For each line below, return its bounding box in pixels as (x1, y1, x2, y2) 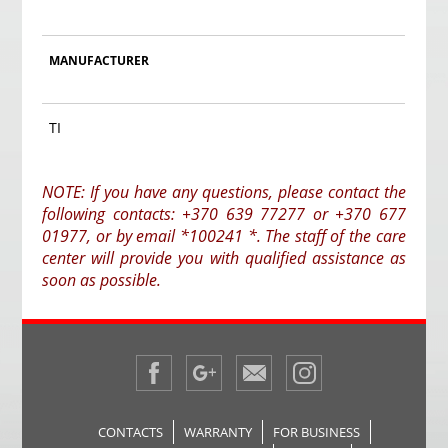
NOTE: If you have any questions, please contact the (42, 180, 406, 203)
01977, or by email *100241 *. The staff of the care (42, 224, 406, 247)
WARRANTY (183, 422, 252, 441)
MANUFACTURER (49, 51, 150, 69)
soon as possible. (42, 268, 162, 291)
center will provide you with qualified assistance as (42, 246, 406, 269)
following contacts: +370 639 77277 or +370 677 (42, 202, 406, 225)
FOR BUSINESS (272, 422, 360, 441)
